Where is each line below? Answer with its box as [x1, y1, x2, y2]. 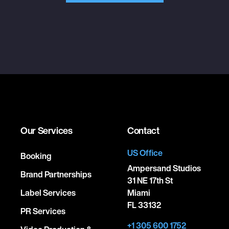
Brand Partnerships [20, 168, 91, 180]
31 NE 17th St [127, 174, 173, 187]
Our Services [20, 123, 73, 137]
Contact [127, 123, 159, 137]
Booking [20, 149, 52, 162]
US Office [127, 146, 163, 159]
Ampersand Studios [127, 162, 201, 174]
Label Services [20, 186, 76, 199]
